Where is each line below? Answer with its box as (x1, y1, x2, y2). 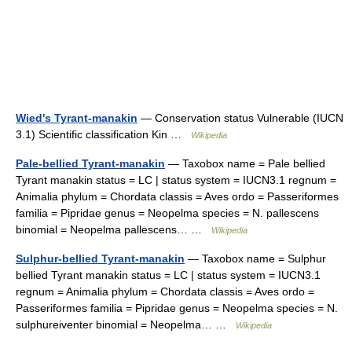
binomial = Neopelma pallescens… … (16, 223, 211, 236)
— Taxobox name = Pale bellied (165, 157, 325, 170)
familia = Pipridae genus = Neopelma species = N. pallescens (16, 207, 319, 219)
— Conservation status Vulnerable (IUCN (137, 112, 343, 124)
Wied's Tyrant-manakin (16, 112, 137, 124)
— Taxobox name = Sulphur (185, 252, 326, 265)
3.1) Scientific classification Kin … (16, 128, 191, 141)
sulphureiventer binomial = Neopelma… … (16, 318, 236, 331)
